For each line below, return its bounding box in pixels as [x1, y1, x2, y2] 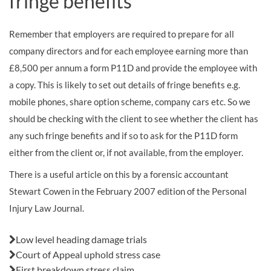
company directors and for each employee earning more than [9, 45, 248, 56]
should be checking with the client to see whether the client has [9, 113, 258, 124]
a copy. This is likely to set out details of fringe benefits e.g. [9, 79, 240, 90]
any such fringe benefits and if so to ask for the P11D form [9, 130, 238, 141]
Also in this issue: [9, 217, 100, 231]
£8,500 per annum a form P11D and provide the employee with [9, 62, 257, 73]
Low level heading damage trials [16, 233, 147, 245]
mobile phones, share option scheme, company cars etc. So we [9, 96, 250, 107]
